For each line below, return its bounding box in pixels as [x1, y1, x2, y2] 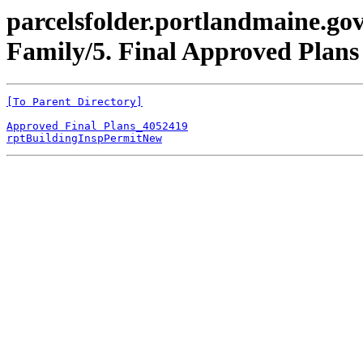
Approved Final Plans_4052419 [6, 120, 188, 133]
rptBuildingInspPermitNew [6, 132, 162, 145]
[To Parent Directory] [6, 96, 143, 109]
